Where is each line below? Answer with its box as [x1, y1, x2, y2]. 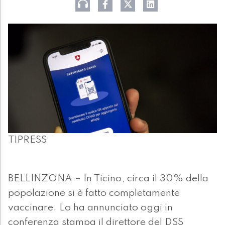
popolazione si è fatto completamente [8, 188, 180, 199]
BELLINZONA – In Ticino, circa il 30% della [8, 174, 208, 184]
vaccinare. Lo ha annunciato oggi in [8, 203, 173, 213]
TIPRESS [8, 135, 47, 146]
